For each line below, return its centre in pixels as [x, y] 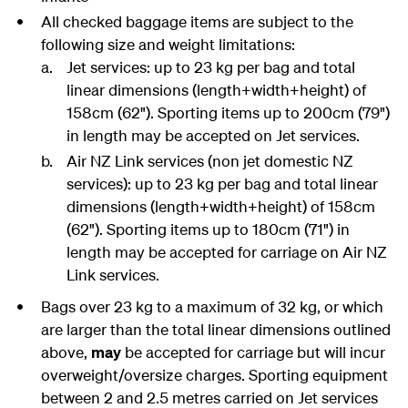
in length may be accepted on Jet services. [213, 135]
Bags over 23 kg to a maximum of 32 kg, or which [212, 306]
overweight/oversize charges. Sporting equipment [214, 375]
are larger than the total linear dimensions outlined [215, 329]
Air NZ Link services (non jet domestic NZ [210, 161]
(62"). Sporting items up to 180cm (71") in [208, 229]
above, [66, 352]
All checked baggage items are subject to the [197, 21]
